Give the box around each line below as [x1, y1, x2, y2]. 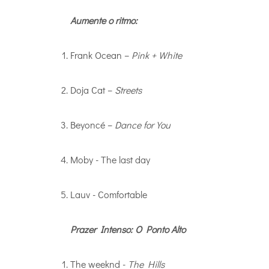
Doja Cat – [70, 83, 115, 96]
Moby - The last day [70, 153, 150, 166]
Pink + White [131, 48, 182, 61]
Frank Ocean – [70, 48, 131, 61]
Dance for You [115, 118, 171, 131]
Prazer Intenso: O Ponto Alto [70, 222, 186, 235]
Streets [115, 83, 142, 96]
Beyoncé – [70, 118, 115, 131]
